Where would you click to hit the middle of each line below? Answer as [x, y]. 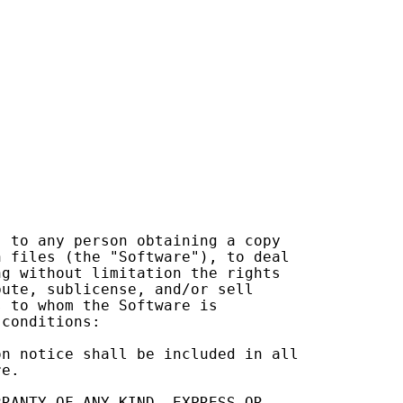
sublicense [92, 290]
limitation [137, 273]
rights [254, 273]
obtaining [177, 241]
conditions [47, 322]
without [51, 273]
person [101, 241]
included [200, 354]
